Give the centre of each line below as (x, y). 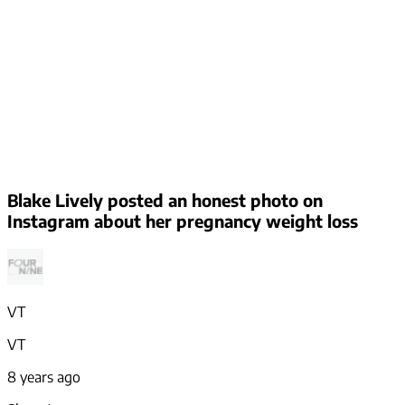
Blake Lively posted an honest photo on (165, 201)
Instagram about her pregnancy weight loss (183, 221)
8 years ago (44, 377)
